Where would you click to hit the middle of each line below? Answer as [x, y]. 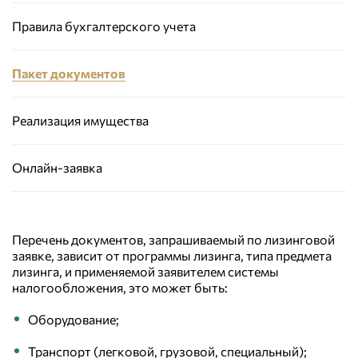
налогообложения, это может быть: [120, 287]
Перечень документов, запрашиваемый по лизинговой [173, 239]
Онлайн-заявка [57, 167]
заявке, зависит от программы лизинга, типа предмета [172, 255]
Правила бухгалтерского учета [104, 26]
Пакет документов [69, 73]
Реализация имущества [80, 120]
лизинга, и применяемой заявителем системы [145, 271]
